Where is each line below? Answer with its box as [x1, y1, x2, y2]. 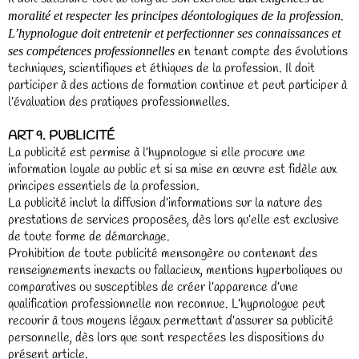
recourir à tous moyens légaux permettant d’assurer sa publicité [8, 313, 333, 329]
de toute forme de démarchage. [8, 228, 170, 245]
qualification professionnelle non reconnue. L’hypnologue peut [8, 296, 325, 313]
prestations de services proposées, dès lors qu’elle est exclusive [8, 212, 339, 228]
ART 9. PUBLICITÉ [8, 127, 115, 144]
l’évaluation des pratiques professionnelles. [8, 94, 230, 111]
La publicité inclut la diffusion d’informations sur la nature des [8, 195, 322, 212]
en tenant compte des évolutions [175, 43, 348, 60]
